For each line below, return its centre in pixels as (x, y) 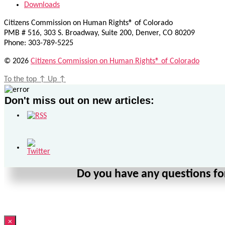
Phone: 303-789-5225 (39, 43)
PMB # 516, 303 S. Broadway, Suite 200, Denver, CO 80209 (99, 33)
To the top (21, 80)
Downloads (42, 5)
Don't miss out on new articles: (79, 101)
